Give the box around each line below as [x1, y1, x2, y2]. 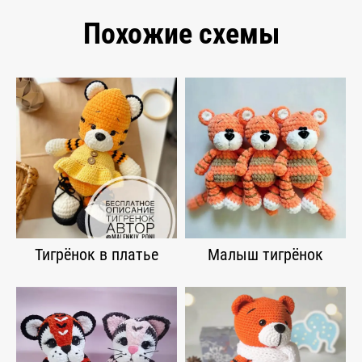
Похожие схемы [82, 17, 280, 52]
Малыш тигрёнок [208, 245, 323, 265]
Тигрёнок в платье [35, 245, 158, 265]
